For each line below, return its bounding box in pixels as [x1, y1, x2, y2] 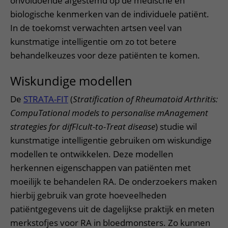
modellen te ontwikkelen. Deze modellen [10, 148, 173, 160]
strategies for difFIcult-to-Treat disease [10, 121, 155, 132]
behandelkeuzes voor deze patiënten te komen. [10, 49, 206, 61]
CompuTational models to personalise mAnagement [10, 107, 208, 119]
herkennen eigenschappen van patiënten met [10, 162, 191, 174]
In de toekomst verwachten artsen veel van [10, 22, 182, 34]
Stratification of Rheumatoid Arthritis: [73, 93, 218, 105]
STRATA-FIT [23, 93, 68, 105]
